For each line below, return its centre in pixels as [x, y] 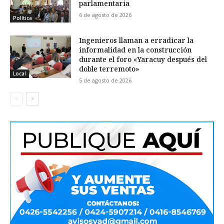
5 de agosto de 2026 [105, 80]
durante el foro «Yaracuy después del [143, 59]
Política [22, 18]
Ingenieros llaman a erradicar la [136, 40]
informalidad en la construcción [135, 49]
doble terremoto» [109, 68]
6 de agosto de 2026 [105, 14]
